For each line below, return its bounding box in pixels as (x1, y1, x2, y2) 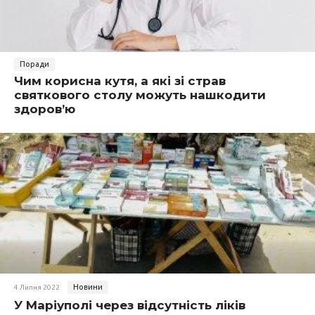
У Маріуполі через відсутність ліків (14, 298, 245, 312)
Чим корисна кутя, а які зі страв (14, 74, 226, 88)
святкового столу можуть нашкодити (14, 88, 266, 102)
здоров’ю (14, 102, 79, 116)
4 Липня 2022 (14, 283, 60, 291)
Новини (73, 283, 103, 291)
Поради (20, 60, 49, 68)
